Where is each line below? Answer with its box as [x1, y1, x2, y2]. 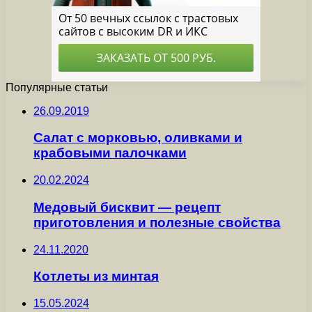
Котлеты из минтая [33, 269, 159, 284]
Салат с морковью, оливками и [33, 130, 242, 146]
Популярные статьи [6, 81, 108, 93]
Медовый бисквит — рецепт [33, 199, 221, 214]
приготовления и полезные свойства [33, 214, 281, 230]
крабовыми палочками [33, 146, 187, 161]
